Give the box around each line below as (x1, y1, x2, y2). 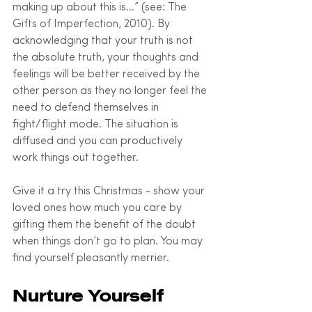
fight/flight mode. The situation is (13, 118, 181, 130)
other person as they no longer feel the (13, 85, 210, 97)
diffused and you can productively (13, 135, 185, 147)
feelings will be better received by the (13, 68, 203, 80)
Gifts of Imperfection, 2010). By (13, 18, 173, 30)
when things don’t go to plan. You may (13, 235, 205, 247)
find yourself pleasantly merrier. (13, 252, 169, 264)
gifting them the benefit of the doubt (13, 219, 198, 231)
